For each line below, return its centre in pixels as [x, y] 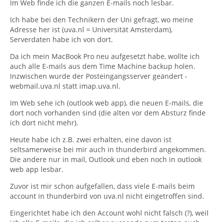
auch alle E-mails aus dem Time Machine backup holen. [103, 66]
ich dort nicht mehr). [44, 123]
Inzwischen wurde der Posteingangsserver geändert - [99, 76]
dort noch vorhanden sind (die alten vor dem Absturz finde [108, 113]
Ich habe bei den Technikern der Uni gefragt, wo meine [102, 20]
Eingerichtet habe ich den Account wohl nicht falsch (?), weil [109, 213]
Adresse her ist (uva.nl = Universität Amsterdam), [91, 29]
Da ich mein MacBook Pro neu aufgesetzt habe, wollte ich [105, 56]
